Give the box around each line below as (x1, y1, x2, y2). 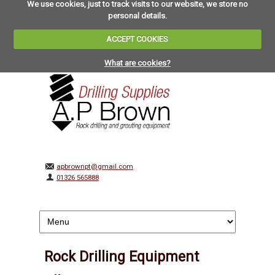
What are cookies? (104, 58, 171, 68)
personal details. (107, 10, 167, 20)
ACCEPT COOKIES (106, 34, 169, 44)
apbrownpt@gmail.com (56, 161, 133, 171)
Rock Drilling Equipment (44, 249, 199, 266)
